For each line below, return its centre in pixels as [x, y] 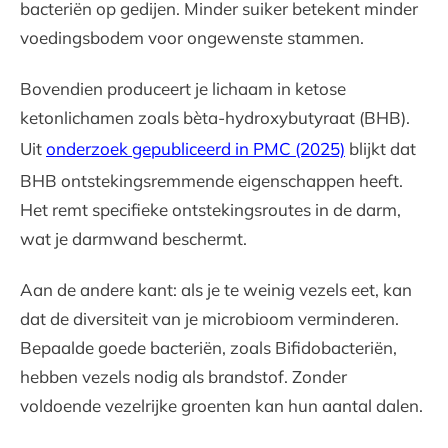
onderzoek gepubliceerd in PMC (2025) [195, 148]
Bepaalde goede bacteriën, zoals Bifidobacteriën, [208, 347]
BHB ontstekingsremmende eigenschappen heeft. [211, 180]
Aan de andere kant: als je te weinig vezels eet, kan [216, 289]
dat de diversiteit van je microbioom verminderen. [209, 318]
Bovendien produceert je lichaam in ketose [183, 88]
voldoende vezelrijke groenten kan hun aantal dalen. [221, 405]
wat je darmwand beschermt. [133, 238]
